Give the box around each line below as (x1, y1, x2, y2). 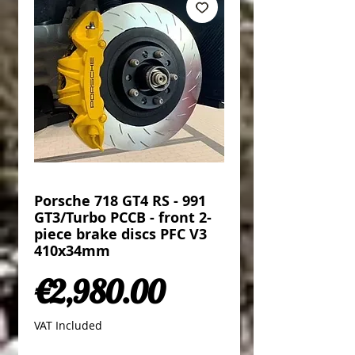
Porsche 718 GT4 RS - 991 (34, 191, 206, 212)
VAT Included (34, 318, 102, 334)
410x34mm (34, 241, 110, 261)
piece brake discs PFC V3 (34, 224, 207, 245)
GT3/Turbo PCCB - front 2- (34, 208, 212, 228)
